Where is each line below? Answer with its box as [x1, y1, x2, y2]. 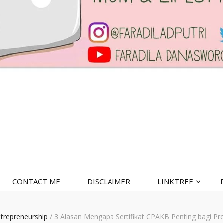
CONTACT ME [12, 176, 60, 187]
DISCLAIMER [87, 176, 130, 187]
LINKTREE [157, 176, 193, 187]
